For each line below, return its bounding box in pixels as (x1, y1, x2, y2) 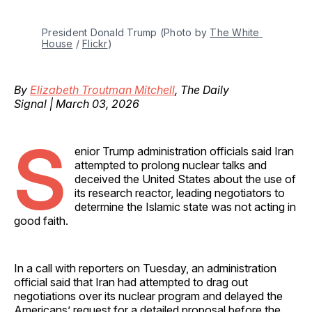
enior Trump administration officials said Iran (75, 143, 294, 158)
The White (210, 26, 260, 38)
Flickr (82, 37, 108, 49)
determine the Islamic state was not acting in (75, 199, 296, 214)
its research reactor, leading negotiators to (75, 185, 285, 200)
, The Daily (175, 82, 229, 97)
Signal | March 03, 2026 (14, 96, 139, 111)
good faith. (14, 213, 68, 228)
